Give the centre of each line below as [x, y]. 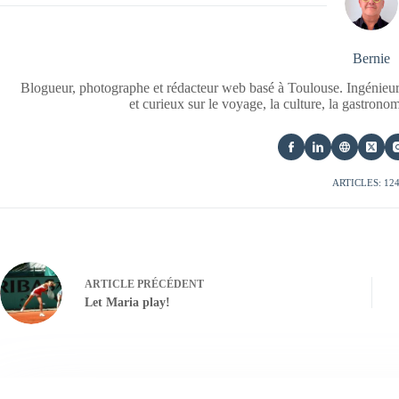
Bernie [372, 58]
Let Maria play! [127, 303]
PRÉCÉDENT [169, 285]
